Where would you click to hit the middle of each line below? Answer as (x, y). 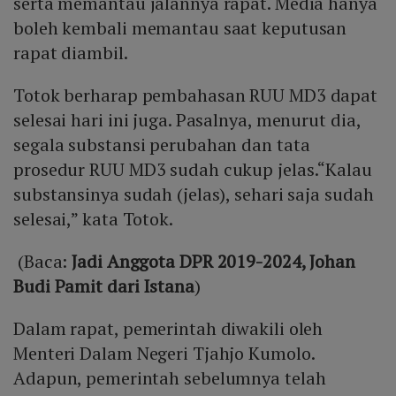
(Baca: (43, 262)
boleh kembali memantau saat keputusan (180, 28)
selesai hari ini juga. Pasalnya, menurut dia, (189, 120)
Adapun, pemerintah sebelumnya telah (170, 378)
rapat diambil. (72, 53)
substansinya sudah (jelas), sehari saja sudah (194, 194)
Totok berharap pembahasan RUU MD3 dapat (196, 95)
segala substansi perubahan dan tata (162, 145)
